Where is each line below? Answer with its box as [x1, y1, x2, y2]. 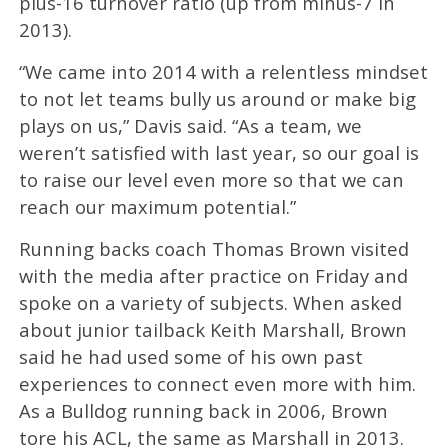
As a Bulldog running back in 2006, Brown [18, 397, 388, 423]
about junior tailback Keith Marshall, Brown [18, 316, 407, 342]
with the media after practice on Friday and [18, 262, 408, 288]
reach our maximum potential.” [18, 193, 296, 219]
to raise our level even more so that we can [18, 166, 404, 192]
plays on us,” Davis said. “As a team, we [18, 112, 362, 138]
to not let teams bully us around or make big [18, 85, 416, 111]
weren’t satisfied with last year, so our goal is [18, 139, 419, 165]
